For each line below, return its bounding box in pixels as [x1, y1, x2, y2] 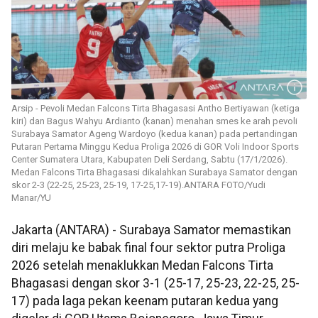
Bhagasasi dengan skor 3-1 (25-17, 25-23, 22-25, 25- [11, 276, 300, 291]
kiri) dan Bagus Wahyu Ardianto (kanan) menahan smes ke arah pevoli [11, 116, 297, 127]
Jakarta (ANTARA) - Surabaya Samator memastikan [11, 223, 291, 238]
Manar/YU [11, 192, 51, 204]
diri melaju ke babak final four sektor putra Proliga [11, 241, 285, 256]
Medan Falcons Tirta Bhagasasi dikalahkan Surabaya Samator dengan [11, 167, 297, 178]
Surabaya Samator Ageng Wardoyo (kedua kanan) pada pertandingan [11, 128, 297, 140]
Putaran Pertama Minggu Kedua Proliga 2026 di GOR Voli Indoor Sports [11, 141, 299, 153]
